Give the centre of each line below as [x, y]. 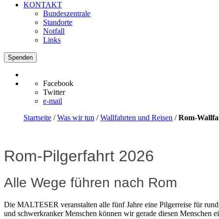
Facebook [58, 83]
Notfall [54, 31]
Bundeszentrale [67, 13]
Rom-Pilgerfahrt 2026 [79, 156]
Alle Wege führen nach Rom [90, 183]
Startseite [37, 118]
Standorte [58, 22]
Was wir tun [76, 118]
